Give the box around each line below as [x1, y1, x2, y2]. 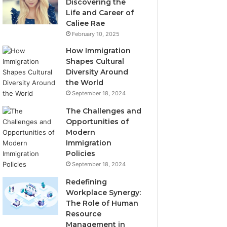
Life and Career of [66, 8, 134, 17]
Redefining [66, 177, 107, 186]
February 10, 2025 [72, 30, 120, 37]
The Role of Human [66, 199, 139, 208]
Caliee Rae [66, 19, 105, 28]
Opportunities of [66, 117, 129, 126]
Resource [66, 209, 102, 218]
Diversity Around [66, 67, 129, 77]
